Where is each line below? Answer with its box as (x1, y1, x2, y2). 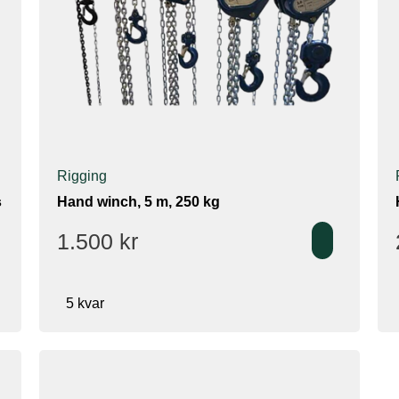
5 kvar (66, 295, 104, 311)
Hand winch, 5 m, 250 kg (57, 193, 220, 209)
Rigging (57, 167, 107, 183)
